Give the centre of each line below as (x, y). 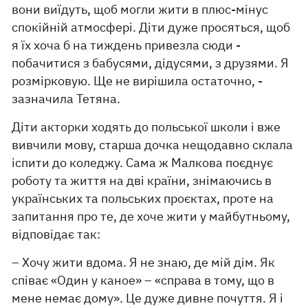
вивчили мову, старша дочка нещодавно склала (153, 145)
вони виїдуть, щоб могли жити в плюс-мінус (140, 9)
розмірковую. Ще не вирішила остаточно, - (137, 81)
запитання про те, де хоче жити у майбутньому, (151, 216)
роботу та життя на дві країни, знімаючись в (142, 180)
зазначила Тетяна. (66, 99)
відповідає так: (56, 234)
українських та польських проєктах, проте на (143, 198)
